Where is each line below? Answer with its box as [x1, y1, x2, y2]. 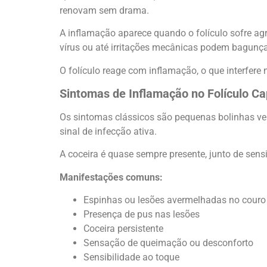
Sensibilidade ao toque [83, 252, 179, 263]
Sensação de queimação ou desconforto [83, 237, 253, 249]
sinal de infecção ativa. [60, 125, 157, 137]
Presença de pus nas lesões [83, 209, 200, 221]
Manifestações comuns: [60, 171, 163, 183]
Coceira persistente [83, 223, 163, 235]
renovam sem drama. [60, 4, 149, 16]
